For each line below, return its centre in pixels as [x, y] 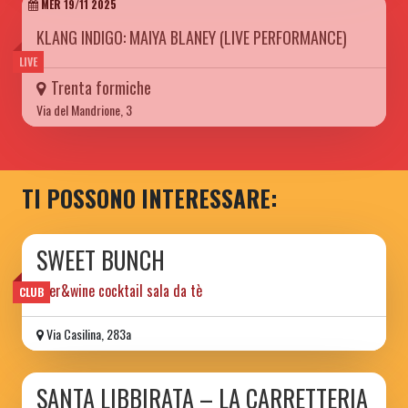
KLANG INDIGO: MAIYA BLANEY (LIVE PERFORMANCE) [192, 37]
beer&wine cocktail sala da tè [119, 290]
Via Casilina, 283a [87, 333]
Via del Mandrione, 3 [84, 109]
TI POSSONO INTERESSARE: [150, 198]
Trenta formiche [101, 87]
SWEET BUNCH [101, 260]
